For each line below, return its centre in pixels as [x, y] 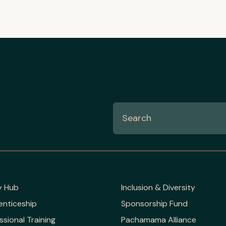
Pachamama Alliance [159, 219]
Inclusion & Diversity [158, 187]
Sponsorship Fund [154, 203]
